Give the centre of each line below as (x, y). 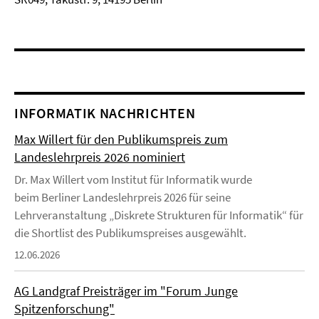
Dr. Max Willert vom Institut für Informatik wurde (133, 179)
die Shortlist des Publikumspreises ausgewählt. (130, 233)
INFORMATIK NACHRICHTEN (105, 113)
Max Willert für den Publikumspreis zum (121, 139)
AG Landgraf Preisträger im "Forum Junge (126, 291)
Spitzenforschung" (64, 309)
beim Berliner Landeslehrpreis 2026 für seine (122, 197)
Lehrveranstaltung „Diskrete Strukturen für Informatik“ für (159, 215)
